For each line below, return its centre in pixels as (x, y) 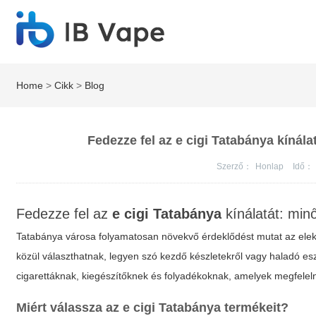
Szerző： (235, 166)
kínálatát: (255, 214)
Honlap (271, 166)
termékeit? (255, 308)
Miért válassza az (70, 308)
